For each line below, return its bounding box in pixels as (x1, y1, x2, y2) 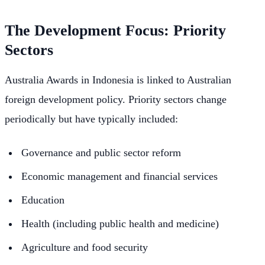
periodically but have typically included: (5, 112, 178, 125)
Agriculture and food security (21, 241, 148, 253)
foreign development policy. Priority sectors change (5, 93, 227, 105)
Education (21, 194, 64, 206)
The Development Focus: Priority (5, 21, 226, 39)
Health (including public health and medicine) (21, 217, 219, 230)
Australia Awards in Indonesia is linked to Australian (5, 73, 231, 86)
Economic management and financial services (21, 170, 218, 183)
